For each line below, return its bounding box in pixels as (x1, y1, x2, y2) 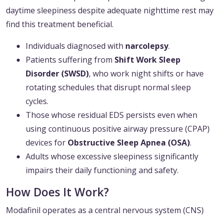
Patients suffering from (26, 54, 114, 66)
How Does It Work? (6, 184, 109, 200)
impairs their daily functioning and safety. (26, 165, 179, 176)
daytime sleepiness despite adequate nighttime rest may (6, 5, 214, 16)
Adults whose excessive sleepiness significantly (26, 151, 198, 162)
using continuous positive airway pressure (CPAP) (26, 123, 210, 135)
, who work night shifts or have (89, 68, 204, 79)
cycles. (26, 96, 48, 107)
